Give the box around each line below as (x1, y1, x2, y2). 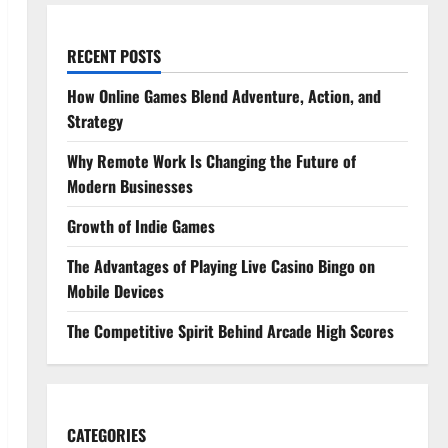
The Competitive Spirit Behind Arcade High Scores (66, 319, 394, 343)
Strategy (66, 109, 123, 133)
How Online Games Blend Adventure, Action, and (66, 84, 381, 108)
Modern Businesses (66, 174, 193, 198)
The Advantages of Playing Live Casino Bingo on (66, 254, 375, 278)
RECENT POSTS (66, 44, 161, 68)
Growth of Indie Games (66, 214, 215, 238)
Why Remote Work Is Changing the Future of (66, 149, 356, 173)
